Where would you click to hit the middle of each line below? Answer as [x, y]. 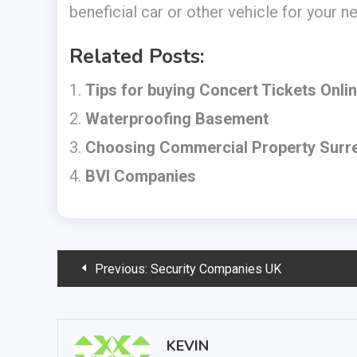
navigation [115, 303]
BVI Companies [141, 176]
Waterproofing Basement [177, 119]
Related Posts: [137, 57]
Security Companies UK [216, 269]
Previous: [121, 269]
